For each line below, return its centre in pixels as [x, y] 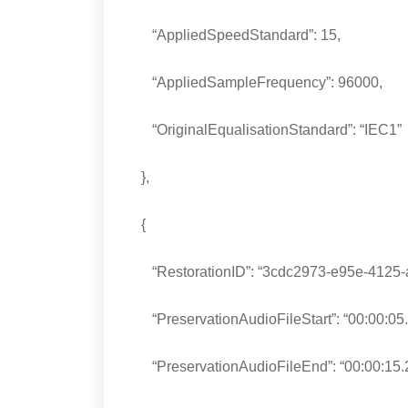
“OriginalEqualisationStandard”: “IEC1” [264, 130]
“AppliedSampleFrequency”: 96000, [255, 83]
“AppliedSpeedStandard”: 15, [234, 36]
